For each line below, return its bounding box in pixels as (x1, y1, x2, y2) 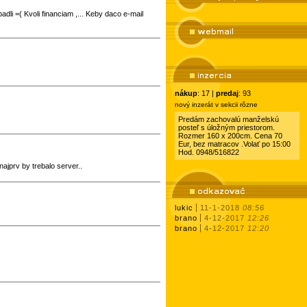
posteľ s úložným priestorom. (178, 123, 275, 132)
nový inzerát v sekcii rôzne (175, 101, 258, 108)
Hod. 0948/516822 (178, 148, 239, 156)
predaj (216, 89, 238, 97)
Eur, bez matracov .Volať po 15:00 (178, 140, 291, 148)
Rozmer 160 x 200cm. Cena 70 (178, 132, 282, 140)
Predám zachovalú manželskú (178, 115, 279, 123)
